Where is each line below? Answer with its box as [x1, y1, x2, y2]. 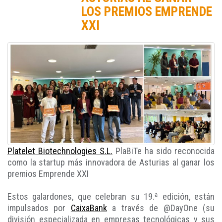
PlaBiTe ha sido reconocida [112, 146, 215, 157]
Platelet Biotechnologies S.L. [7, 146, 112, 157]
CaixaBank [70, 203, 107, 214]
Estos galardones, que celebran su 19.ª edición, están [7, 191, 215, 202]
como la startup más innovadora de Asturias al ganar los [7, 157, 215, 168]
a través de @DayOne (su [107, 203, 215, 214]
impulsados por [7, 203, 71, 214]
